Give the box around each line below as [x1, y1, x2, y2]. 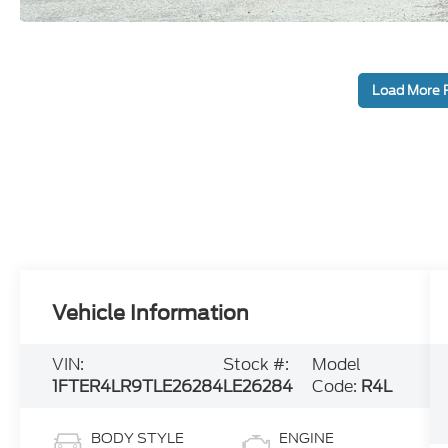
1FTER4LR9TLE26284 [52, 375, 224, 399]
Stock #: [223, 353, 290, 377]
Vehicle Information [52, 301, 250, 326]
